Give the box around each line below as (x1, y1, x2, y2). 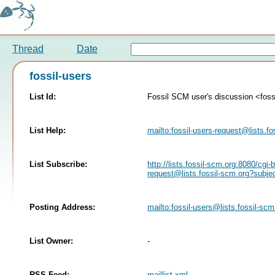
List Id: (29, 91, 56, 101)
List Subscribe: (29, 159, 87, 169)
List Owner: (29, 236, 73, 246)
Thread (12, 44, 44, 54)
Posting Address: (29, 202, 95, 212)
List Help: (29, 125, 66, 135)
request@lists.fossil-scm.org (147, 168, 249, 178)
